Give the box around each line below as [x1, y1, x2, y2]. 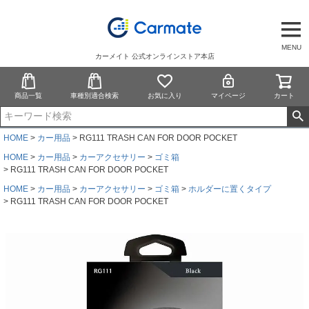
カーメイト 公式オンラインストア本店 [94, 52, 215, 60]
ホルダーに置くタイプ [188, 183, 271, 194]
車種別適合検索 [70, 91, 119, 99]
